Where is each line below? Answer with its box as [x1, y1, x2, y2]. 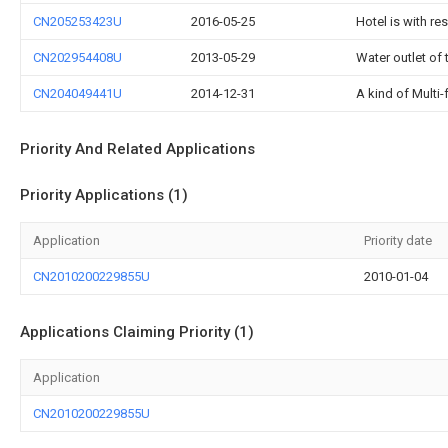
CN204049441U [33, 86, 122, 101]
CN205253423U [33, 14, 122, 29]
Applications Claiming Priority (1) [20, 323, 254, 341]
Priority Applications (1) [20, 186, 188, 204]
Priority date [364, 233, 432, 248]
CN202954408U [33, 50, 122, 65]
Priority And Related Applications [20, 140, 255, 158]
